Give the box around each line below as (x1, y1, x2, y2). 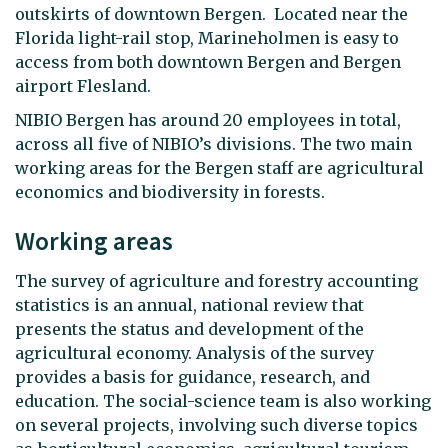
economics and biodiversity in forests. (15, 181, 329, 202)
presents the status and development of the (15, 319, 364, 339)
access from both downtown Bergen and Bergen (15, 52, 401, 72)
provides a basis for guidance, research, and (15, 367, 370, 387)
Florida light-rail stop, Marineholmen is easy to (15, 28, 399, 48)
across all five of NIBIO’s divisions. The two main (15, 133, 412, 154)
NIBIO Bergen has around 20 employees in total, (15, 109, 401, 130)
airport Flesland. (15, 76, 151, 96)
